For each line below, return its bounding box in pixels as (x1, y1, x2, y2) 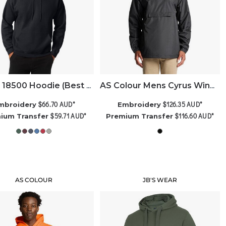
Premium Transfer (106, 111, 174, 120)
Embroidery (118, 100, 161, 108)
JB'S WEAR (143, 176, 178, 184)
